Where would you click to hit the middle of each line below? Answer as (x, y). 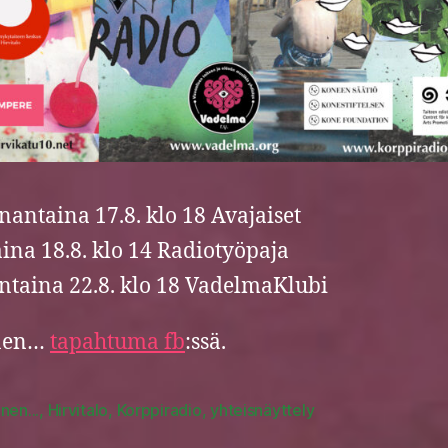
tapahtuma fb (117, 343)
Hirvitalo (78, 410)
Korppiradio (159, 410)
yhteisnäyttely (262, 410)
